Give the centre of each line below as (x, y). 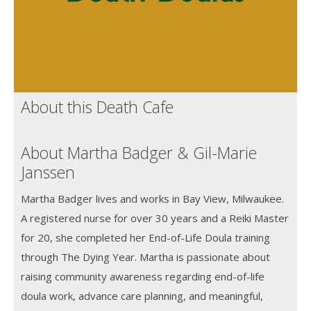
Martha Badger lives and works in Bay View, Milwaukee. (152, 198)
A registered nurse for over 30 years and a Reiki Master (155, 218)
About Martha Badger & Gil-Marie (139, 152)
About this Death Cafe (97, 107)
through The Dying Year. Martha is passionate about (145, 257)
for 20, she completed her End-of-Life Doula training (145, 237)
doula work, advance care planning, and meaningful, (142, 295)
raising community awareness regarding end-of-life (143, 276)
